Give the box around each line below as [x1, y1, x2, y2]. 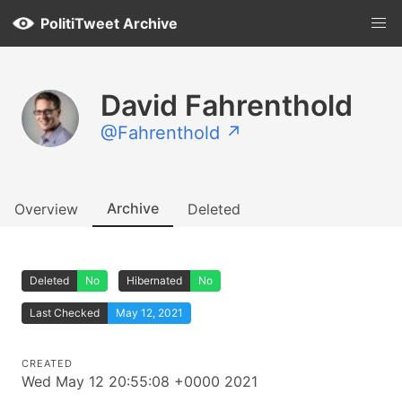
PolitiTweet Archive [40, 14, 178, 32]
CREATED [22, 357, 73, 370]
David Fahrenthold [100, 88, 353, 123]
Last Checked [30, 306, 100, 319]
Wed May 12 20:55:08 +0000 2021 [22, 372, 258, 390]
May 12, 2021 [116, 306, 183, 319]
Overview [14, 200, 78, 218]
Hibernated [127, 274, 182, 287]
